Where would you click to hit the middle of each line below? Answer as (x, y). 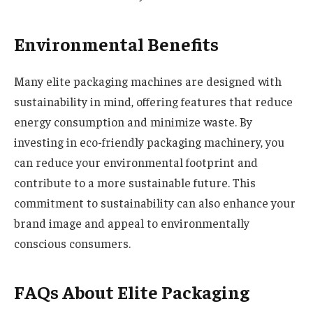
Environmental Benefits (116, 43)
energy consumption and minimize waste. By (133, 121)
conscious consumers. (72, 243)
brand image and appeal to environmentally (132, 223)
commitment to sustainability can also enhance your (155, 202)
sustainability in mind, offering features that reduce (153, 101)
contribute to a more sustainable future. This (135, 182)
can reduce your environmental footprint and (136, 162)
